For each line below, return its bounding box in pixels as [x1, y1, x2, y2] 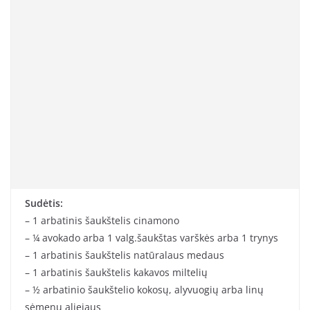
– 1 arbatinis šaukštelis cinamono [25, 214, 179, 228]
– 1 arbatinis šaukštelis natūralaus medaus [25, 248, 224, 262]
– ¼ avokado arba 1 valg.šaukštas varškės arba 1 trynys [25, 231, 278, 245]
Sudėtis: [25, 197, 63, 210]
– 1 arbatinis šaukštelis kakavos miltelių [25, 266, 208, 280]
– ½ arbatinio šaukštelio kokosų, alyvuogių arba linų [25, 283, 264, 297]
